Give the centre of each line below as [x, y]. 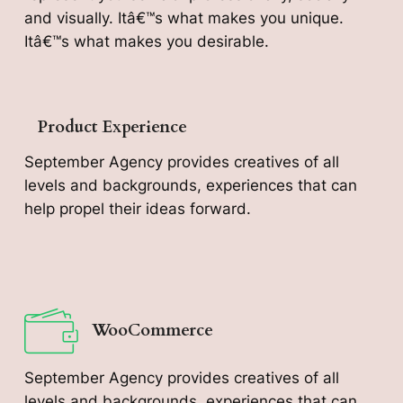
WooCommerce [152, 331]
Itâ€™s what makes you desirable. [146, 42]
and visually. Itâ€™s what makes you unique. [184, 18]
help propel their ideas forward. [137, 209]
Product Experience [112, 128]
